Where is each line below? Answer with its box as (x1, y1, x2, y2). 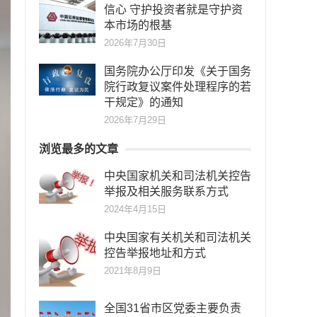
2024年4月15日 (104, 204, 166, 214)
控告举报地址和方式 (104, 247, 206, 259)
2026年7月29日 (104, 115, 166, 125)
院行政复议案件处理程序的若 (104, 81, 251, 93)
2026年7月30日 (104, 38, 166, 48)
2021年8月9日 (104, 265, 161, 276)
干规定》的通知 (104, 96, 183, 108)
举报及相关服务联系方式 (104, 185, 229, 197)
